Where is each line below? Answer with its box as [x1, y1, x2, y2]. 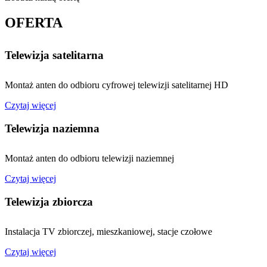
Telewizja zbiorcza [5, 195, 93, 208]
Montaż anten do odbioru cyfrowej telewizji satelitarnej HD [5, 80, 228, 91]
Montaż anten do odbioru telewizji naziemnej [5, 153, 174, 163]
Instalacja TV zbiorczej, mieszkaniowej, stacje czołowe [5, 226, 212, 237]
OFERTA [5, 15, 63, 31]
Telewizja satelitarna [5, 49, 104, 62]
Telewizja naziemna [5, 122, 100, 135]
